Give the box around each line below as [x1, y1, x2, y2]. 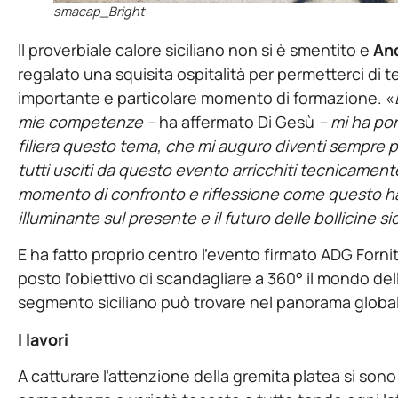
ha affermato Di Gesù [159, 111, 314, 132]
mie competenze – [18, 111, 159, 132]
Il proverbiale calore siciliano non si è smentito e [18, 39, 373, 60]
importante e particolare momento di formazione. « [18, 87, 394, 108]
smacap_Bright [53, 3, 145, 20]
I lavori [18, 328, 68, 350]
